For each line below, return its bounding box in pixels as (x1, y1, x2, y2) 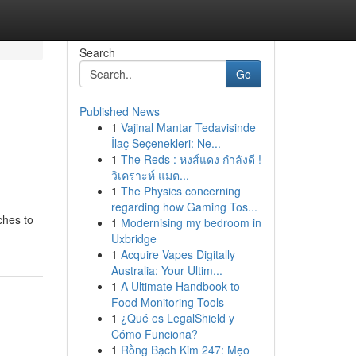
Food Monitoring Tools (110, 294, 224, 310)
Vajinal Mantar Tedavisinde (120, 119, 256, 135)
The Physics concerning (120, 183, 241, 199)
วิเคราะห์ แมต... (110, 167, 189, 183)
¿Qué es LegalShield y (120, 310, 234, 326)
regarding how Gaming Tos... (110, 199, 257, 215)
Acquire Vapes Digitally (120, 246, 235, 262)
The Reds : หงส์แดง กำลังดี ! (120, 151, 261, 167)
